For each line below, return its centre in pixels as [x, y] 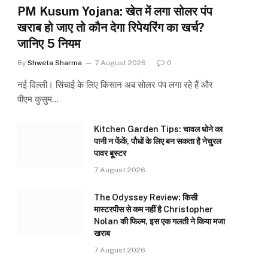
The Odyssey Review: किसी [146, 198]
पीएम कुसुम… [38, 99]
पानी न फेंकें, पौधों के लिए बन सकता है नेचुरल [158, 141]
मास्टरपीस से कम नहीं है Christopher [153, 210]
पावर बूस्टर [110, 153]
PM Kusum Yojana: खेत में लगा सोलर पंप [115, 12]
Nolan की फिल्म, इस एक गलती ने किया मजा [159, 222]
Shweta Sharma [55, 63]
